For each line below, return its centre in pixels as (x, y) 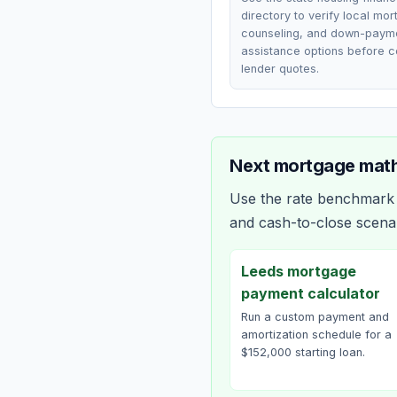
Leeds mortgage (299, 271)
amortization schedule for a (316, 335)
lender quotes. (280, 69)
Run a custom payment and (315, 317)
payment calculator (311, 293)
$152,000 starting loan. (303, 352)
